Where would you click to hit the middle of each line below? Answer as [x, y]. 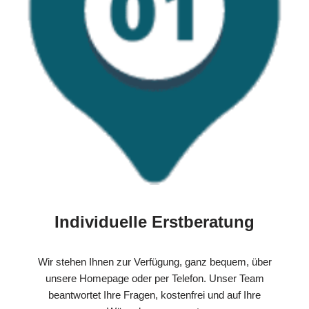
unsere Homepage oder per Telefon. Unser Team [154, 279]
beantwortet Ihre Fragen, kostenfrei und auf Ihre [154, 295]
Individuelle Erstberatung [154, 222]
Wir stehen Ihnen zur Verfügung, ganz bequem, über [154, 262]
